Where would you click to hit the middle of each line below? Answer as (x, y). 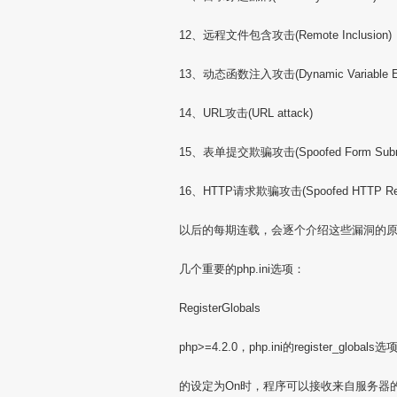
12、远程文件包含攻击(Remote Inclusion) (285, 35)
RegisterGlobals (220, 308)
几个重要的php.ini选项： (242, 269)
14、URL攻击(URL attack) (246, 113)
